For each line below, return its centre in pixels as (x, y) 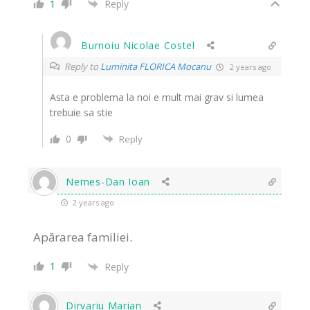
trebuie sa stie (82, 113)
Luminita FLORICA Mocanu (156, 67)
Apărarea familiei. (83, 237)
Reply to (83, 67)
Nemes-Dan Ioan (108, 182)
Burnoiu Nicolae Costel (138, 46)
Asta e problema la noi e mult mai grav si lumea (157, 98)
